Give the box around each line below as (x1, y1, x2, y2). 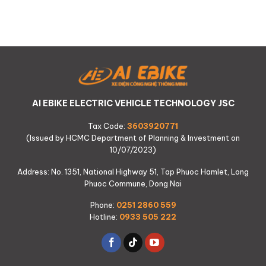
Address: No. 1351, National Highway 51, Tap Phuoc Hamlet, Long (17, 166, 249, 176)
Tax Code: (88, 121, 127, 131)
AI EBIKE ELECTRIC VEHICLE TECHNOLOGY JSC (31, 98, 235, 109)
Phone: (90, 200, 116, 210)
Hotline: (90, 212, 119, 222)
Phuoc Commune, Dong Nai (84, 178, 182, 188)
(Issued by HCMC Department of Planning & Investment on (26, 133, 240, 143)
